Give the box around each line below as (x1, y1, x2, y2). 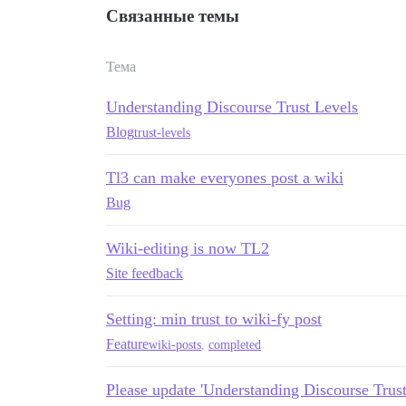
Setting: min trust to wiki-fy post (106, 310, 322, 328)
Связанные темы (106, 6, 239, 25)
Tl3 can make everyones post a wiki (106, 169, 343, 187)
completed (208, 337, 261, 352)
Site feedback (106, 266, 183, 281)
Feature (106, 336, 149, 352)
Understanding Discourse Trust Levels (106, 98, 358, 116)
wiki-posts (149, 337, 201, 352)
